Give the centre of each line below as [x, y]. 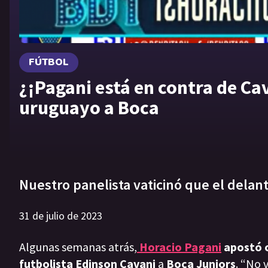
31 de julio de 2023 [61, 216]
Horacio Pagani [180, 247]
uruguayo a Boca [89, 107]
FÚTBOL [49, 62]
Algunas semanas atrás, [78, 247]
